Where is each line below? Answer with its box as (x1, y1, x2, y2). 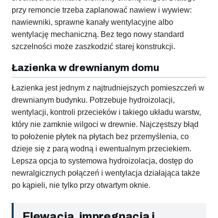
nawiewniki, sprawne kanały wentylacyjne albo (12, 18, 173, 27)
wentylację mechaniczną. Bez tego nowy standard (12, 30, 184, 39)
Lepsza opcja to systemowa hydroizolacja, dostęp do (12, 157, 193, 165)
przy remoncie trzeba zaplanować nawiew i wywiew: (12, 6, 192, 15)
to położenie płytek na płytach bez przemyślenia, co (12, 132, 189, 141)
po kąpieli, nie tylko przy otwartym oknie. (12, 181, 150, 190)
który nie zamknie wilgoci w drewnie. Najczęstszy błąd (12, 120, 199, 129)
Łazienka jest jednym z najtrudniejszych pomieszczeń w (12, 84, 204, 92)
